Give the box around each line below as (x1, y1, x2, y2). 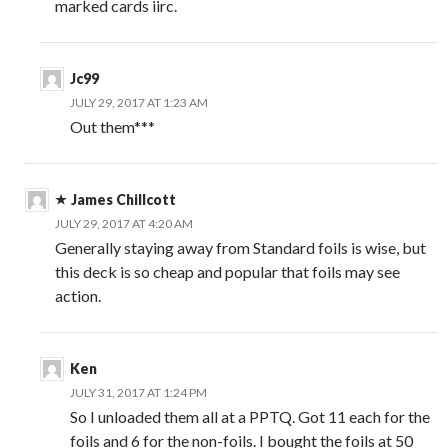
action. (55, 285, 101, 305)
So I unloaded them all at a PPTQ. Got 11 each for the (70, 406, 430, 426)
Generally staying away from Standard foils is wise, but (55, 237, 426, 257)
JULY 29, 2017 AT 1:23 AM (70, 94, 208, 110)
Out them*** (70, 116, 155, 136)
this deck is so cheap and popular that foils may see (55, 261, 400, 281)
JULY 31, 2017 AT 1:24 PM (70, 384, 207, 400)
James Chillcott (71, 190, 176, 208)
